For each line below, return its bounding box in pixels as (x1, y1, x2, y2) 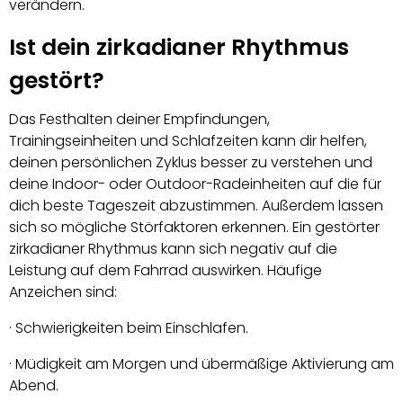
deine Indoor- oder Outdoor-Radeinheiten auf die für (9, 173, 381, 194)
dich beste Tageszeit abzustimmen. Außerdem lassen (9, 194, 383, 216)
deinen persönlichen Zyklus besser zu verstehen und (9, 151, 372, 173)
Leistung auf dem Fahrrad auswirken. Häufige (9, 259, 322, 281)
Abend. (9, 374, 58, 396)
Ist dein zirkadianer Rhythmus (9, 31, 349, 64)
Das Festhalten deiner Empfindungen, (9, 108, 270, 130)
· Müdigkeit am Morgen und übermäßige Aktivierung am (9, 353, 394, 374)
